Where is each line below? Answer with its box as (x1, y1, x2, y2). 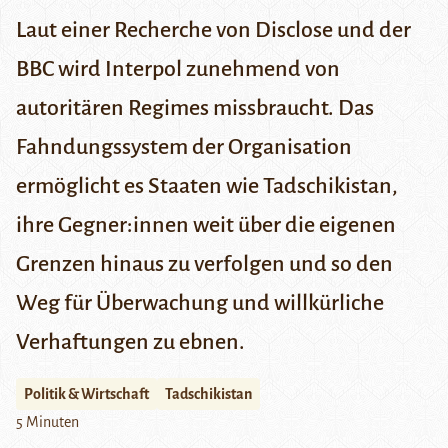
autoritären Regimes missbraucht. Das (16, 96, 374, 121)
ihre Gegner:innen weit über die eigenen (16, 213, 396, 238)
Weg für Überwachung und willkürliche (16, 291, 384, 316)
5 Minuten (16, 414, 79, 431)
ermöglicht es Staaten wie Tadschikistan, (16, 174, 398, 199)
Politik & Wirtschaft (24, 386, 149, 403)
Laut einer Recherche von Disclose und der (16, 18, 411, 43)
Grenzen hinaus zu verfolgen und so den (16, 252, 393, 277)
